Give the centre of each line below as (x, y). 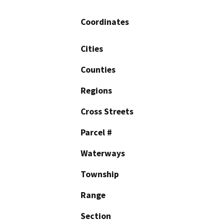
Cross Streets (107, 112)
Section (96, 216)
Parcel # (96, 133)
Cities (92, 49)
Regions (96, 91)
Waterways (103, 154)
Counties (98, 70)
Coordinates (105, 22)
